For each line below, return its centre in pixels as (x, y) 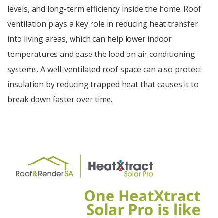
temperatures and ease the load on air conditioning (101, 54)
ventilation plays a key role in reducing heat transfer (103, 24)
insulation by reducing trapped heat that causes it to (103, 84)
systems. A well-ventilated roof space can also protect (104, 69)
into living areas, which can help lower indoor (90, 39)
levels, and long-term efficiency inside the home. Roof (104, 9)
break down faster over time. (60, 100)
